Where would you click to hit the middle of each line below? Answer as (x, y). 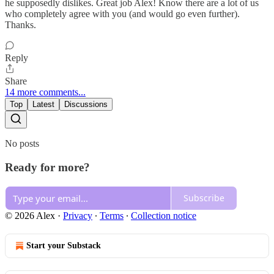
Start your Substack (64, 245)
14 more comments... (45, 92)
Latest (43, 105)
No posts (22, 144)
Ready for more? (47, 167)
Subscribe (204, 198)
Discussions (86, 105)
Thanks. (20, 25)
